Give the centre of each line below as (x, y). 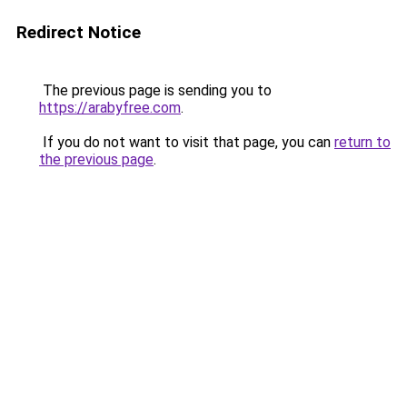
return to (362, 142)
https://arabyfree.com (110, 108)
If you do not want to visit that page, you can (187, 142)
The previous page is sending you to (155, 90)
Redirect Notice (79, 32)
